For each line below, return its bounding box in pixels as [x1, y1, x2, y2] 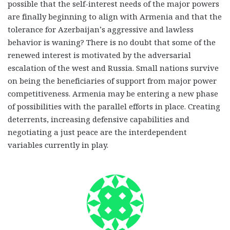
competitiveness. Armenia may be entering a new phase [8, 88, 218, 99]
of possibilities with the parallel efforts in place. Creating [8, 101, 220, 112]
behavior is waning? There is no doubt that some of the [8, 37, 216, 48]
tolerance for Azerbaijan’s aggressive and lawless [8, 24, 194, 35]
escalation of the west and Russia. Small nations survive [8, 63, 219, 73]
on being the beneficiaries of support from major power [8, 75, 217, 86]
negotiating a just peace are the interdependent [8, 127, 187, 138]
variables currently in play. [8, 140, 108, 150]
